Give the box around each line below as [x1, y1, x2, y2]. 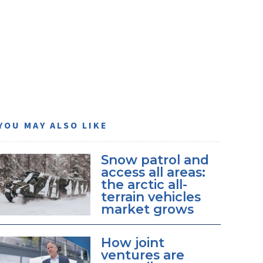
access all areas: [100, 164, 205, 180]
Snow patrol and [100, 151, 209, 167]
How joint [100, 235, 164, 251]
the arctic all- [100, 176, 187, 192]
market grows [100, 201, 194, 217]
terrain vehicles [100, 188, 201, 204]
